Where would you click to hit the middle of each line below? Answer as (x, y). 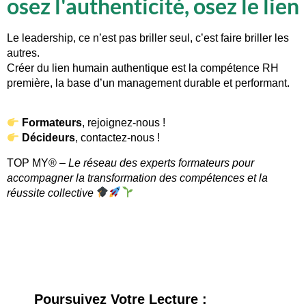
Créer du (29, 68)
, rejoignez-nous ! (124, 123)
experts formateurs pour (197, 163)
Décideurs (49, 138)
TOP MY (28, 163)
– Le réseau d (93, 163)
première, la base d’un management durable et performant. (148, 83)
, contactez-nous (115, 138)
